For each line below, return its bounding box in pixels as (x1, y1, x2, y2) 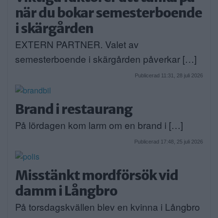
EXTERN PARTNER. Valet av (15, 37, 139, 51)
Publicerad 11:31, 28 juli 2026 (135, 72, 203, 78)
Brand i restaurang (15, 100, 132, 117)
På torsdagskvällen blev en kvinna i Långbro (15, 200, 200, 214)
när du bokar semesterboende (15, 4, 202, 21)
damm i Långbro (15, 182, 117, 200)
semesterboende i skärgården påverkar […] (15, 52, 197, 65)
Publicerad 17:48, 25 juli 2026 (134, 139, 203, 145)
